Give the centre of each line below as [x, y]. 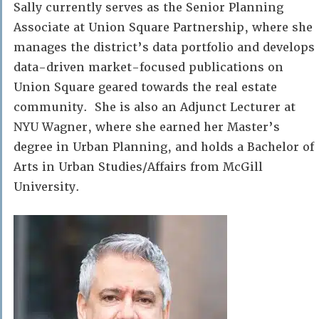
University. [47, 187]
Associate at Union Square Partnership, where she [163, 27]
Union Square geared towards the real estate [145, 87]
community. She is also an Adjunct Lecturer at [155, 107]
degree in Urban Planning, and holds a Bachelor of [164, 147]
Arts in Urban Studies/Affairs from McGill [138, 167]
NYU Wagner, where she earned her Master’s [147, 127]
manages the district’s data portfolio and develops [164, 47]
